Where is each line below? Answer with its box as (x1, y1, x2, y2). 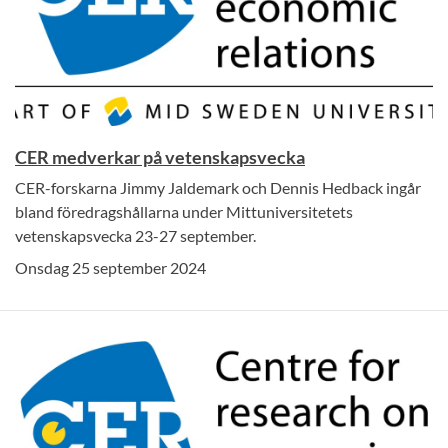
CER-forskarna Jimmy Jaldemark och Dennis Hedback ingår (15, 177, 421, 197)
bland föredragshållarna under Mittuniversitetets (15, 201, 353, 221)
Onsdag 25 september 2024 (15, 257, 206, 277)
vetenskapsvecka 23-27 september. (15, 225, 256, 245)
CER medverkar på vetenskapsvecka (15, 145, 305, 168)
